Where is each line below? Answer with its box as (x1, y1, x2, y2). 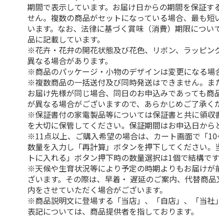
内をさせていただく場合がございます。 (27, 184, 168, 196)
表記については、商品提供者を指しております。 (27, 205, 199, 217)
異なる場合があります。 (27, 55, 113, 66)
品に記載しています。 (27, 33, 105, 45)
